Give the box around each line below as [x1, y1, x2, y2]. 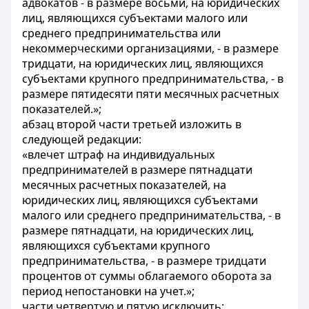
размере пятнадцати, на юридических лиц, [22, 223, 254, 238]
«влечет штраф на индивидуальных [22, 147, 215, 162]
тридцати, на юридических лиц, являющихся [22, 56, 263, 71]
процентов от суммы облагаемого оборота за [22, 268, 272, 283]
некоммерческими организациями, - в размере [22, 41, 279, 56]
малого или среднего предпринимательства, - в [22, 208, 281, 223]
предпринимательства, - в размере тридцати [22, 253, 266, 268]
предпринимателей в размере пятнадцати [22, 162, 252, 177]
